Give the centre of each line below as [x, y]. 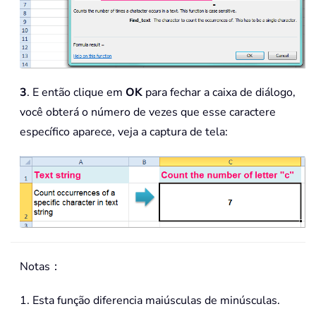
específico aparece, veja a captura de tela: [124, 132]
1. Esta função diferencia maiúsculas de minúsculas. [150, 301]
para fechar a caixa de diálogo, [219, 92]
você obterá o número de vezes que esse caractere [148, 112]
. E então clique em [76, 92]
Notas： [41, 267]
